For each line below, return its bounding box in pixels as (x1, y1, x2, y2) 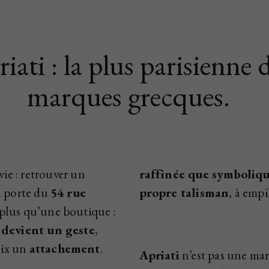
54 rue (50, 184, 86, 201)
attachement (29, 240, 100, 256)
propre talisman (139, 184, 229, 201)
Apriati (139, 247, 180, 263)
